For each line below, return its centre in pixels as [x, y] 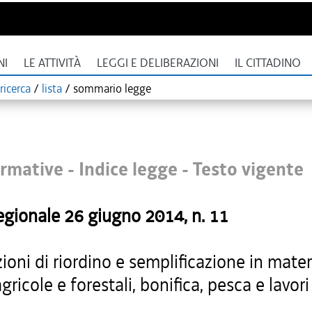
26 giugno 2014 [124, 216]
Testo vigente [248, 170]
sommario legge [112, 88]
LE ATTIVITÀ [52, 63]
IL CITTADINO [268, 63]
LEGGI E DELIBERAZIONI [158, 63]
